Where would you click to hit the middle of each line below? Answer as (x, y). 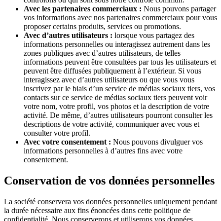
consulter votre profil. (57, 133)
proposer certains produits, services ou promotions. (102, 27)
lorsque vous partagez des (153, 36)
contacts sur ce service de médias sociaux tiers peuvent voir (115, 98)
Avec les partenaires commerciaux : (83, 9)
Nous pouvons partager (179, 9)
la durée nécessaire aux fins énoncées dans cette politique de (97, 211)
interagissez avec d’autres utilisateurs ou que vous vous (109, 80)
